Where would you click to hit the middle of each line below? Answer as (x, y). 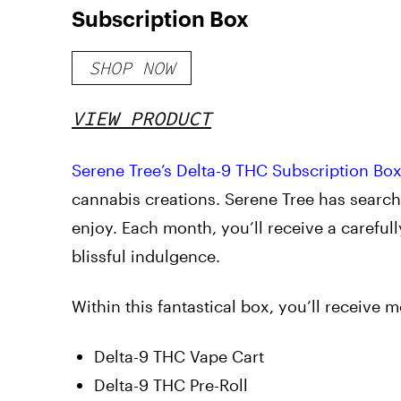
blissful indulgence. (146, 256)
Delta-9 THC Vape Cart (179, 356)
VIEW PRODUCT (141, 118)
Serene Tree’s (122, 170)
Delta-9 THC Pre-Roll (171, 384)
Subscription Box (160, 18)
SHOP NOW (132, 67)
